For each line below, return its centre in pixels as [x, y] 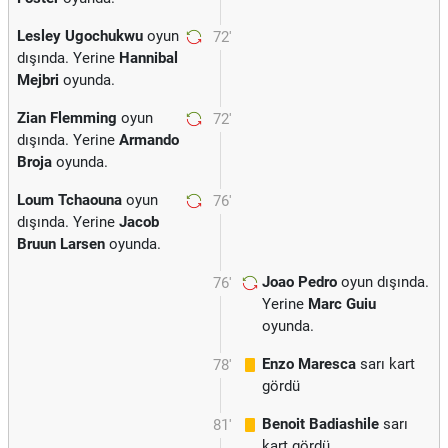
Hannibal [148, 58]
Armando [149, 140]
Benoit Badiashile [320, 424]
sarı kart [385, 364]
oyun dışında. [383, 282]
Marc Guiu [342, 304]
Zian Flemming [67, 118]
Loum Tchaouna [69, 200]
